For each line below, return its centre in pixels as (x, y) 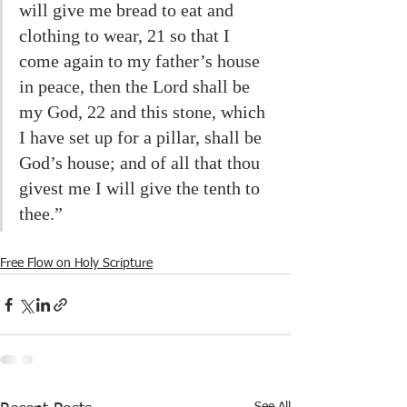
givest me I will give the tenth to (142, 188)
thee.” (43, 213)
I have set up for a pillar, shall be (143, 137)
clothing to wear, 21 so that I (127, 35)
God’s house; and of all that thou (142, 163)
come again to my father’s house (142, 61)
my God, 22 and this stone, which (144, 112)
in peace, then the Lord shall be (137, 86)
